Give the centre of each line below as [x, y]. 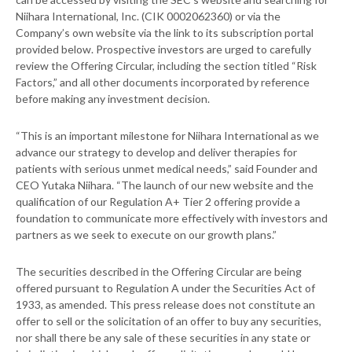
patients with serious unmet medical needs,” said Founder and [167, 169]
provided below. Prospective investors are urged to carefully [163, 49]
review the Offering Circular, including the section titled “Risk [166, 66]
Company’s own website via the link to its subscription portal [165, 33]
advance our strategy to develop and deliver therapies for [156, 152]
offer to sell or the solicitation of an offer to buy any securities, [169, 321]
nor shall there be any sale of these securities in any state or [163, 338]
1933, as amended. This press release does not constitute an [165, 305]
